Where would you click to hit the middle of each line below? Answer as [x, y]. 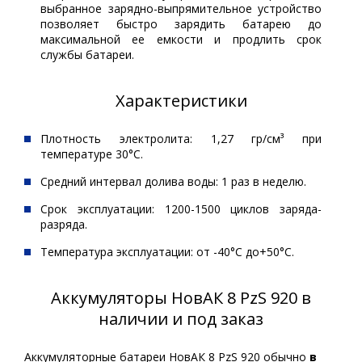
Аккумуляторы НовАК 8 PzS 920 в [181, 298]
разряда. [64, 224]
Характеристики [181, 101]
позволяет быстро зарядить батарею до [181, 24]
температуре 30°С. [92, 154]
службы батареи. [87, 55]
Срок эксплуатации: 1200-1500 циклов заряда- [181, 209]
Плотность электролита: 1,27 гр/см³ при [181, 139]
